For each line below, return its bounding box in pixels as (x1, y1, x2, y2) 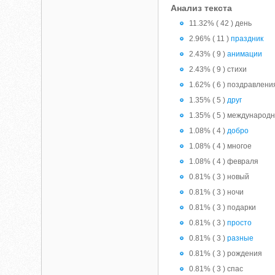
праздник (231, 34, 264, 43)
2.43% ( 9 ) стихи (189, 65, 247, 74)
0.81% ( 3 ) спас (189, 265, 244, 273)
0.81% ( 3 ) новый (189, 172, 250, 181)
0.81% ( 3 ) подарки (189, 203, 257, 212)
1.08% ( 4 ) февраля (189, 157, 259, 166)
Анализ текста (171, 3, 233, 13)
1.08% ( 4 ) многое (189, 142, 252, 150)
